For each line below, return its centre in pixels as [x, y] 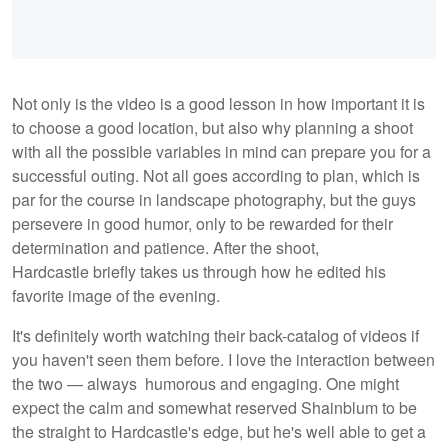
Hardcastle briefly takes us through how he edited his [199, 271]
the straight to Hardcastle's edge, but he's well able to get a [219, 431]
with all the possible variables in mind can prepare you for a [221, 151]
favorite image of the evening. [116, 295]
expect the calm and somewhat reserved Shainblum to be [214, 407]
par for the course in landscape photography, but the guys [214, 199]
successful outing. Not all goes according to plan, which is [216, 175]
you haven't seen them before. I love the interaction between [223, 359]
